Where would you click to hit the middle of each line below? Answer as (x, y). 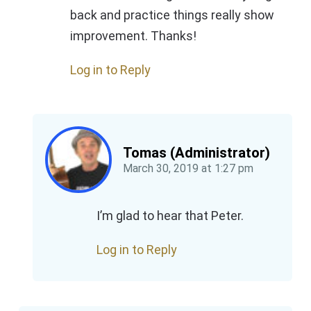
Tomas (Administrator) (196, 152)
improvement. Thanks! (133, 35)
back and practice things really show (172, 15)
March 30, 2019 (161, 168)
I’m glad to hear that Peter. (170, 215)
